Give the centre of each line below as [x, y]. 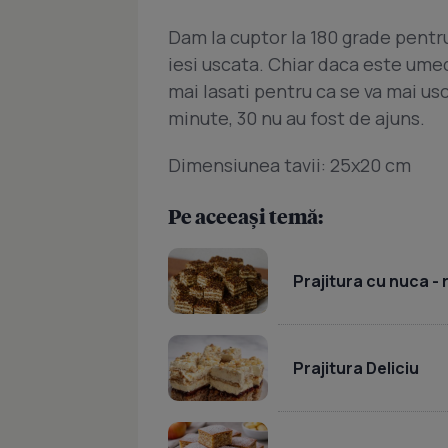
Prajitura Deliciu [356, 367]
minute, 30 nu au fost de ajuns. [296, 118]
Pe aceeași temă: [245, 216]
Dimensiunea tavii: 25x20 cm [289, 165]
